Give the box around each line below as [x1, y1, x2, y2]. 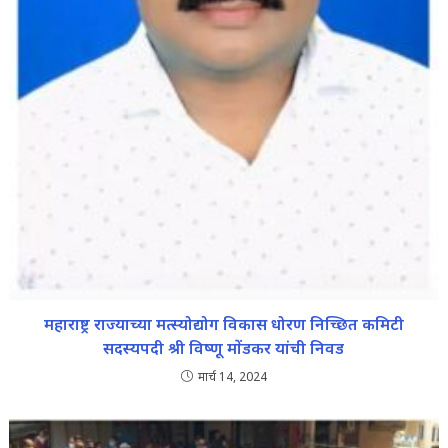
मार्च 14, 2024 [197, 368, 267, 386]
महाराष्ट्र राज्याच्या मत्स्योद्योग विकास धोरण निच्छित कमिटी [43, 313, 404, 336]
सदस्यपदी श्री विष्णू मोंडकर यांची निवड [103, 337, 345, 360]
